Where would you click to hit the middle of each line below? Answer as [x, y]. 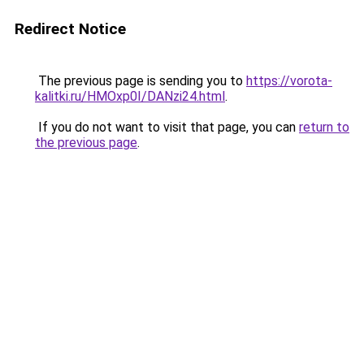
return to [324, 127]
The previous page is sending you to [141, 81]
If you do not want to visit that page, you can [167, 127]
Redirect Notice [70, 29]
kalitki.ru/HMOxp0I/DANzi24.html [130, 96]
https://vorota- [289, 81]
